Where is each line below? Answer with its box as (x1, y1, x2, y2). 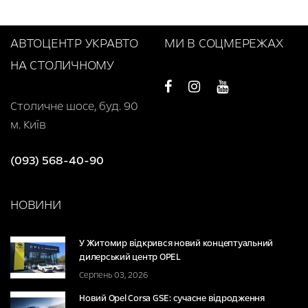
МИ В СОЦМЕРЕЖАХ (164, 34, 283, 52)
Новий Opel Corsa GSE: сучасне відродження (79, 291, 265, 305)
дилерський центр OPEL (79, 250, 181, 263)
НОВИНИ (10, 195, 61, 214)
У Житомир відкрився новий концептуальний (79, 236, 273, 250)
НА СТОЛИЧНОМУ (10, 56, 114, 74)
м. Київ (10, 116, 46, 133)
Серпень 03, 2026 (79, 269, 148, 280)
